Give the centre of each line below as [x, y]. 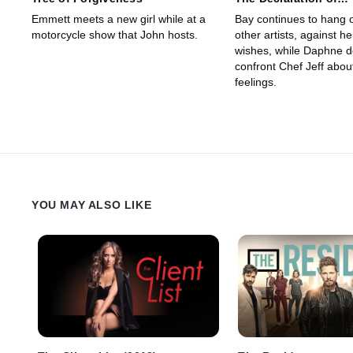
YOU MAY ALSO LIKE [92, 205]
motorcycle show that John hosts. [115, 35]
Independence [274, 11]
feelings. [255, 82]
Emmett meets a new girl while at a [119, 19]
